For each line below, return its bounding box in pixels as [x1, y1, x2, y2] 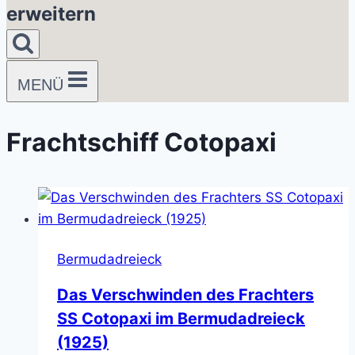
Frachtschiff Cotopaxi [6, 126, 277, 158]
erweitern [6, 2, 96, 25]
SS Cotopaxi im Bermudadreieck [57, 309, 305, 329]
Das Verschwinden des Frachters [57, 285, 314, 305]
